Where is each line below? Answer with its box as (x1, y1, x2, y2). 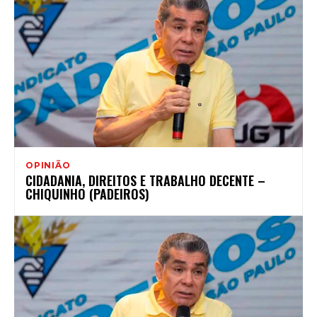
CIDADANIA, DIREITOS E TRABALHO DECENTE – (25, 171, 265, 190)
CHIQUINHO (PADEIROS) (25, 185, 149, 204)
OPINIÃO (25, 160, 71, 171)
